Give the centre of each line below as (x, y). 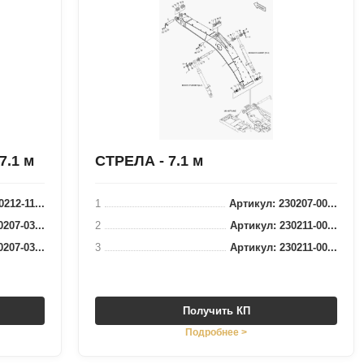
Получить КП (216, 311)
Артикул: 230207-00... (283, 204)
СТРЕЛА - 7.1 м (149, 161)
